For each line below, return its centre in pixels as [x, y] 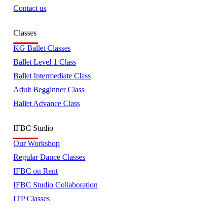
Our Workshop [37, 143]
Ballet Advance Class [47, 103]
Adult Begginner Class [49, 89]
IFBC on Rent [36, 171]
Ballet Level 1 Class [45, 62]
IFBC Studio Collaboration [56, 184]
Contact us [30, 8]
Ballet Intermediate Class [52, 75]
